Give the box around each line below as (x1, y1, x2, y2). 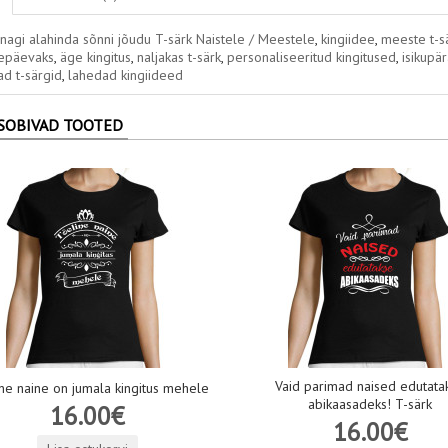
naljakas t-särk (136, 48, 221, 66)
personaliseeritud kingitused (226, 48, 396, 66)
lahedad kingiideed (67, 66, 183, 84)
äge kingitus (59, 48, 131, 66)
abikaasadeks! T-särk (308, 395, 433, 413)
